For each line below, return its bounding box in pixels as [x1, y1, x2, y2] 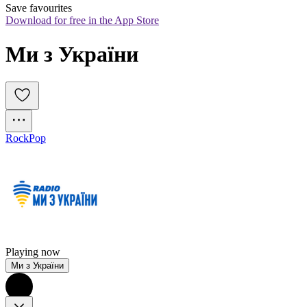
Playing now [5, 246, 60, 258]
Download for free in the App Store [5, 14, 159, 27]
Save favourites [5, 2, 72, 14]
